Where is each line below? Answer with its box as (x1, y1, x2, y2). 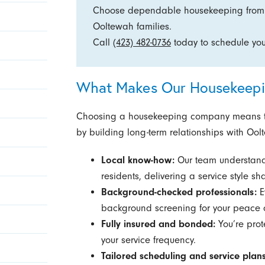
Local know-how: (101, 154, 174, 166)
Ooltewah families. (92, 20, 172, 32)
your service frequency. (101, 234, 196, 246)
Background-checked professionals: (101, 186, 257, 198)
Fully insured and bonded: (101, 218, 215, 230)
